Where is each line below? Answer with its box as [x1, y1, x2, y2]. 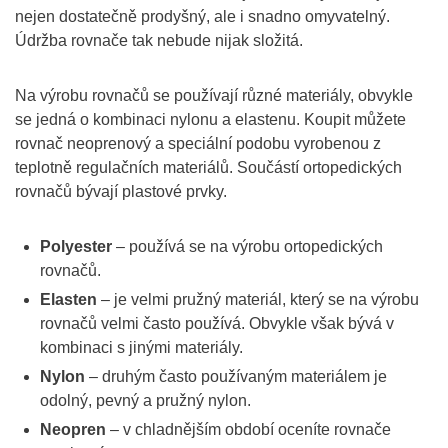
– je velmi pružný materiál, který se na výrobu [97, 291, 419, 308]
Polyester [40, 238, 112, 255]
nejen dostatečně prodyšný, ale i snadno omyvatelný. [15, 8, 390, 25]
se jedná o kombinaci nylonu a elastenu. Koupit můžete [15, 111, 406, 128]
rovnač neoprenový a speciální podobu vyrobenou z [15, 135, 381, 152]
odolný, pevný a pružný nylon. [40, 392, 251, 409]
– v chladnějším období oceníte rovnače [106, 421, 391, 438]
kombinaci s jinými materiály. [40, 339, 243, 356]
